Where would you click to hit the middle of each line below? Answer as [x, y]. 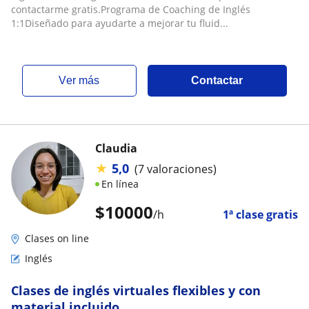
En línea [120, 184]
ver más [83, 80]
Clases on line [57, 238]
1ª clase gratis [260, 215]
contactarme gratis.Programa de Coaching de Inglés [131, 9]
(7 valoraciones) [176, 169]
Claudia [116, 148]
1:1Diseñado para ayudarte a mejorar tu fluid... [120, 23]
